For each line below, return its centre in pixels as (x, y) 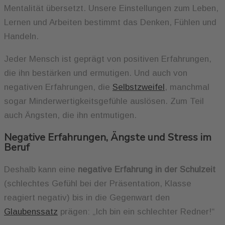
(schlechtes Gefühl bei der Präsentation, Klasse (98, 183)
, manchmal (187, 87)
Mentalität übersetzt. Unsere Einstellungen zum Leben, (111, 8)
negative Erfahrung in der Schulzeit (147, 169)
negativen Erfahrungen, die (58, 87)
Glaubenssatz (31, 211)
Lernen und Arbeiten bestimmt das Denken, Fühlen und (110, 22)
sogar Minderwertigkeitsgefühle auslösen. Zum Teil (104, 101)
